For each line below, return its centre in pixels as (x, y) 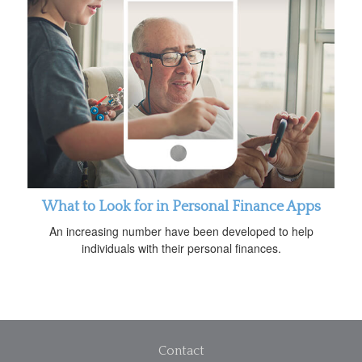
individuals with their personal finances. (181, 248)
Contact (181, 350)
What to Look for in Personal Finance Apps (181, 206)
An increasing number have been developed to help (181, 231)
